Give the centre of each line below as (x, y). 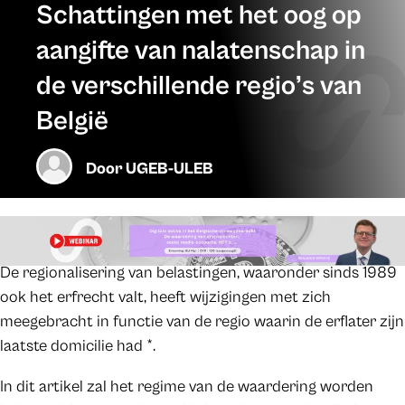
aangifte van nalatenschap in (201, 50)
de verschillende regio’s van (199, 85)
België (72, 121)
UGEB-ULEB (170, 168)
